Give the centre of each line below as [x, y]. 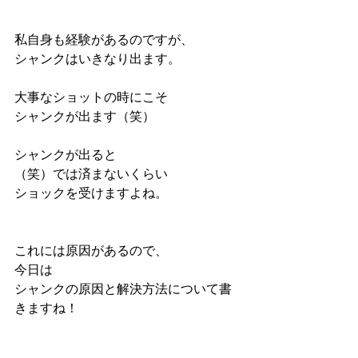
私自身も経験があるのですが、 [104, 40]
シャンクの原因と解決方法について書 [123, 289]
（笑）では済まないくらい [91, 174]
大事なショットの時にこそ [91, 97]
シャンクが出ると [66, 155]
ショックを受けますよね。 [91, 193]
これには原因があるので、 [91, 251]
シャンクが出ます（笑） [85, 116]
